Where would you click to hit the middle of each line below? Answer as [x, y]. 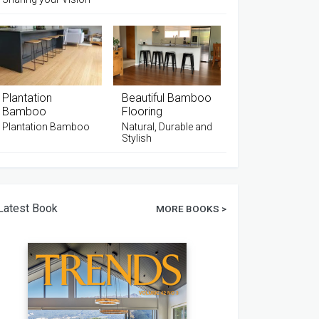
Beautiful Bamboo [166, 98]
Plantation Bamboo [46, 126]
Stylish [136, 138]
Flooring [142, 111]
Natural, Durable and [167, 126]
